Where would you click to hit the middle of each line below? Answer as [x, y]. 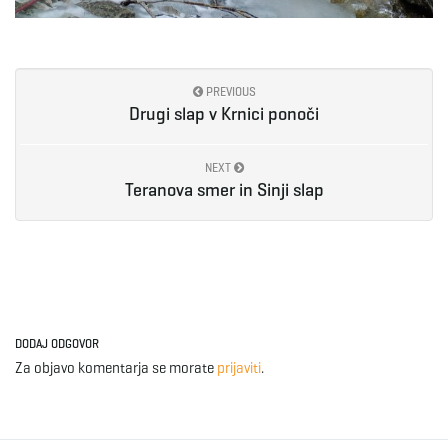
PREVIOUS [229, 92]
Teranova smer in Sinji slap [224, 190]
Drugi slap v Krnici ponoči [224, 114]
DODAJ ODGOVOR [57, 344]
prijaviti [239, 368]
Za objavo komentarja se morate [116, 368]
